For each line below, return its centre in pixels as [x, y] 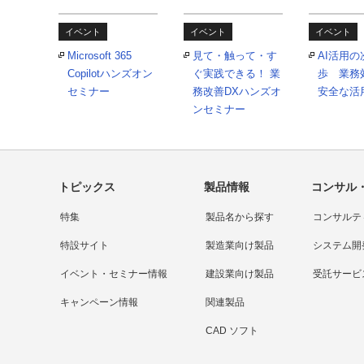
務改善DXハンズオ [237, 91]
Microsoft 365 [100, 55]
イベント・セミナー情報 [114, 273]
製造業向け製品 [240, 245]
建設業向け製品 [240, 273]
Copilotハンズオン [110, 73]
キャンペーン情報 [99, 302]
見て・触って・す [235, 55]
